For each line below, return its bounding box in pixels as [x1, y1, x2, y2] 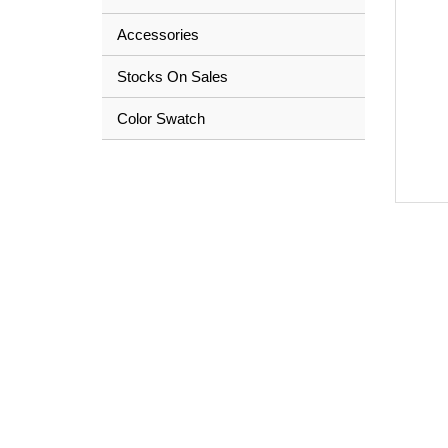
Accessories [117, 26, 199, 44]
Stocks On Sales [117, 68, 228, 86]
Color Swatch [117, 110, 205, 128]
